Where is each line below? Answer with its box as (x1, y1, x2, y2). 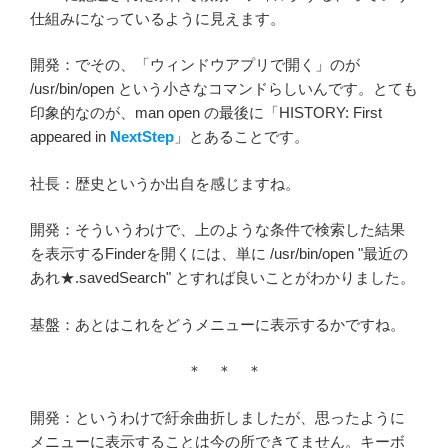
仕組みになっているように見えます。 (30, 9, 285, 27)
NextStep (110, 128, 174, 146)
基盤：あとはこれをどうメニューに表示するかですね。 (30, 315, 405, 333)
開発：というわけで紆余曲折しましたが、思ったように (30, 408, 405, 426)
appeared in (30, 128, 110, 146)
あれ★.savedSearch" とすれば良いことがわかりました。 (30, 269, 415, 287)
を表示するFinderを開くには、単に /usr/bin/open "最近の (30, 245, 408, 263)
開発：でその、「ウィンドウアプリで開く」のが (30, 56, 360, 74)
